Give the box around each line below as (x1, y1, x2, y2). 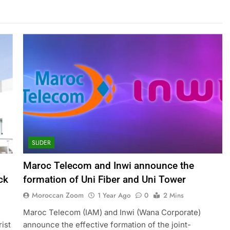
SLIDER (31, 138, 51, 148)
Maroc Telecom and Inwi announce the (23, 160, 194, 172)
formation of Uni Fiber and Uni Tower (23, 174, 186, 186)
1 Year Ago (97, 190, 130, 201)
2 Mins (163, 190, 184, 201)
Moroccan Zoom (31, 190, 84, 201)
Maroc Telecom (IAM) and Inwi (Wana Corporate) (23, 207, 201, 218)
